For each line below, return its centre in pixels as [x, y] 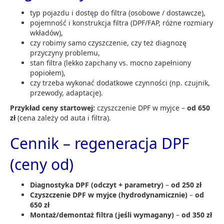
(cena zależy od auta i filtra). [63, 117]
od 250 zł [186, 184]
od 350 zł [197, 214]
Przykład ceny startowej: [52, 107]
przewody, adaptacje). [66, 92]
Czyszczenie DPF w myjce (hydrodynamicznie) [109, 194]
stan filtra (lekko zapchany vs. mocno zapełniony [110, 62]
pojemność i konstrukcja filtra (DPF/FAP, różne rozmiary [121, 22]
